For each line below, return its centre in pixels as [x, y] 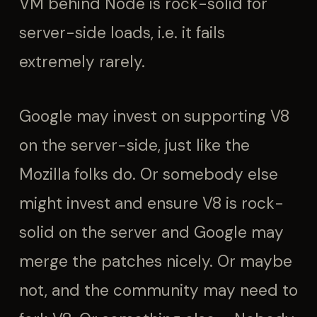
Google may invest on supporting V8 [154, 116]
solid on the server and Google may [151, 232]
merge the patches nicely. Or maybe [156, 261]
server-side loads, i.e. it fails [122, 33]
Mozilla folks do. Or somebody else [149, 174]
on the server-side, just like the [134, 145]
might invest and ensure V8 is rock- [151, 203]
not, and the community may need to [158, 290]
